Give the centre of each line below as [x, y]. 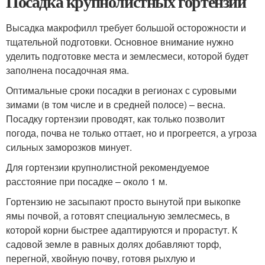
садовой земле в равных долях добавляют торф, [114, 244]
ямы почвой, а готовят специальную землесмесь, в [118, 216]
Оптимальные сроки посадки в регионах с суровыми [121, 90]
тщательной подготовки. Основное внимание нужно [120, 42]
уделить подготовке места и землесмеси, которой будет [127, 56]
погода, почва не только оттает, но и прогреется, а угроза [131, 133]
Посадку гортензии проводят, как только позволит [115, 119]
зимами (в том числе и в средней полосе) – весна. [116, 104]
